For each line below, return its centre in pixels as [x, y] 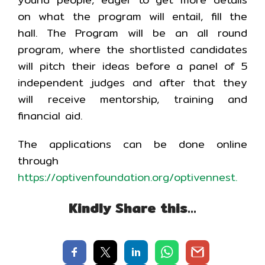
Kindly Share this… [132, 208]
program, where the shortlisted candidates [132, 49]
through [38, 161]
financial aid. [50, 116]
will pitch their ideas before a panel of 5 [132, 66]
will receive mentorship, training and [132, 99]
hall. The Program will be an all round [132, 33]
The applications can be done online [132, 144]
